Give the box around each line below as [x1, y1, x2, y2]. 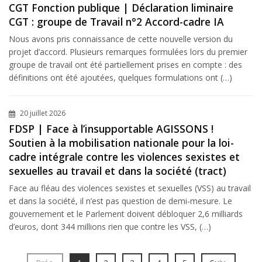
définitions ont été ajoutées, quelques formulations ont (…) [9, 71, 232, 83]
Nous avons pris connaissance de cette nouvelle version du [9, 33, 233, 44]
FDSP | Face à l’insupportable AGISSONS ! [9, 121, 213, 136]
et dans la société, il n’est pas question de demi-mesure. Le [9, 195, 232, 206]
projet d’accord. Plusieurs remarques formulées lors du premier [9, 46, 247, 57]
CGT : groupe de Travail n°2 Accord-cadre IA [9, 14, 224, 29]
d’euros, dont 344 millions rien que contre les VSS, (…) [9, 220, 211, 232]
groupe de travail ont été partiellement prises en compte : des [9, 58, 242, 70]
